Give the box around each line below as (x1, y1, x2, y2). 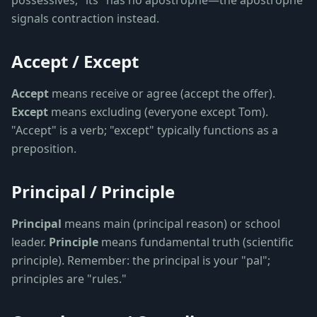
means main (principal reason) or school (62, 216, 280, 231)
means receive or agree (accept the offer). (49, 86, 275, 101)
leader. (11, 234, 49, 250)
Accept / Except (11, 50, 139, 73)
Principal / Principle (11, 180, 175, 203)
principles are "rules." (11, 271, 127, 287)
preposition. (11, 141, 76, 156)
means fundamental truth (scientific (98, 234, 294, 250)
